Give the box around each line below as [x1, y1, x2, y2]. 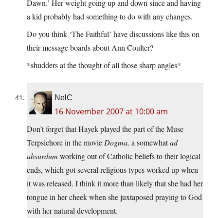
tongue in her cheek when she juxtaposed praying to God [27, 192, 202, 202]
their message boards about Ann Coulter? [27, 42, 153, 53]
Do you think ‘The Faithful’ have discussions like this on [27, 29, 200, 39]
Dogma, [104, 137, 129, 148]
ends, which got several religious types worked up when [27, 164, 198, 175]
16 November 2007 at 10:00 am [54, 106, 168, 117]
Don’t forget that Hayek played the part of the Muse [27, 124, 183, 134]
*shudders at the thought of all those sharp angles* [27, 60, 181, 71]
